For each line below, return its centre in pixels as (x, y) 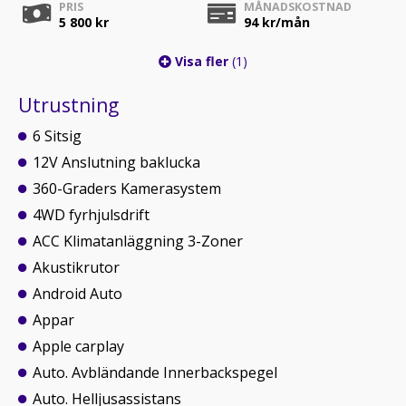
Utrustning (68, 105)
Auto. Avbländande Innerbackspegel (155, 372)
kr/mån (284, 22)
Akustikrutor (76, 267)
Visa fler (202, 61)
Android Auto (77, 294)
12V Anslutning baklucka (116, 162)
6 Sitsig (57, 136)
